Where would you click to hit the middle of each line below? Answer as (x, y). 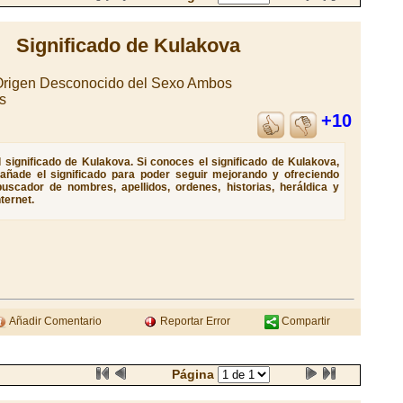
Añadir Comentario (54, 321)
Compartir (304, 321)
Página (195, 374)
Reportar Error (193, 321)
